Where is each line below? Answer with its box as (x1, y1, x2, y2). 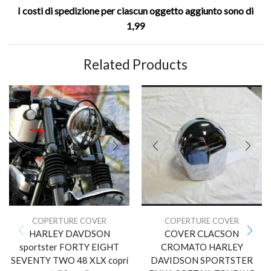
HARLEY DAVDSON (28, 227, 110, 239)
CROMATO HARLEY (160, 241, 243, 252)
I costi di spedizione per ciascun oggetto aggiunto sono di (18, 5, 253, 17)
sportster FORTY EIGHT (19, 241, 119, 252)
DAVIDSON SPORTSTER (151, 254, 253, 266)
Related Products (83, 56, 188, 73)
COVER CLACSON (165, 227, 239, 239)
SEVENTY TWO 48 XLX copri (10, 254, 128, 266)
